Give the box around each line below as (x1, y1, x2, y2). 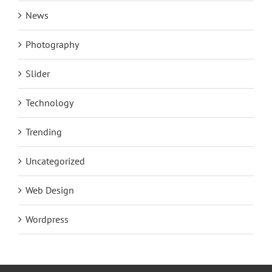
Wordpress (25, 212, 69, 225)
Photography (25, 38, 79, 50)
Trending (25, 125, 62, 138)
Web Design (25, 183, 74, 196)
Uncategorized (25, 154, 85, 167)
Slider (25, 67, 50, 80)
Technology (25, 96, 73, 109)
